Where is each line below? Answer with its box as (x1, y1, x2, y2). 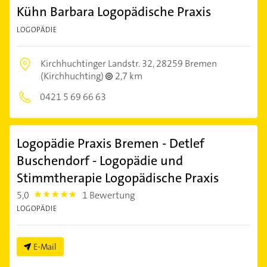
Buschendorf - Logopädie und (17, 152, 183, 170)
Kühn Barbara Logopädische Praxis (17, 3, 211, 21)
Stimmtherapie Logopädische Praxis (17, 169, 219, 187)
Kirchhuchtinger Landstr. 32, (41, 57, 156, 70)
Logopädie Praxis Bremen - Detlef (17, 135, 204, 153)
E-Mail (33, 241, 57, 253)
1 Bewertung (82, 189, 135, 202)
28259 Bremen (156, 57, 217, 70)
